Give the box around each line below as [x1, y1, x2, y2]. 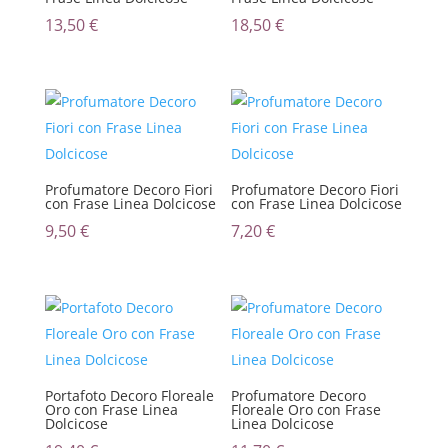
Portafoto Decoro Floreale [44, 385, 214, 405]
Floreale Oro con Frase [231, 399, 382, 419]
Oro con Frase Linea [44, 399, 178, 419]
